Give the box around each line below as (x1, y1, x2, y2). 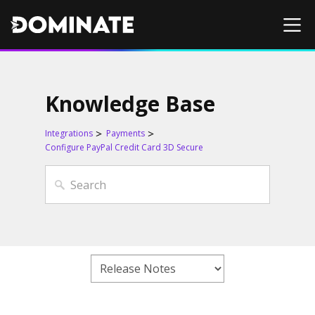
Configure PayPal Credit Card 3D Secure (45, 141, 204, 153)
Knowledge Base (45, 89, 216, 118)
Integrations (45, 127, 94, 139)
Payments (106, 127, 146, 139)
